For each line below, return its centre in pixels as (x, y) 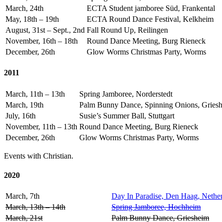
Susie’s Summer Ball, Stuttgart (127, 115)
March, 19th (25, 105)
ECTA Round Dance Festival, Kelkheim (150, 19)
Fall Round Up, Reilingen (127, 30)
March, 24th (25, 8)
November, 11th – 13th (41, 126)
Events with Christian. (39, 156)
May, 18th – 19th (32, 19)
